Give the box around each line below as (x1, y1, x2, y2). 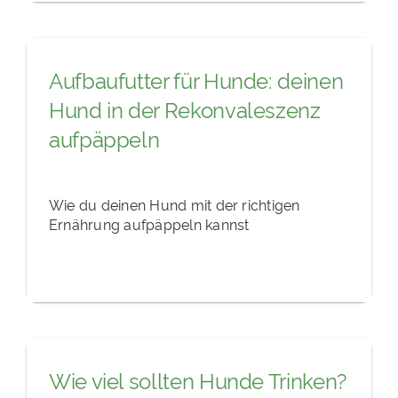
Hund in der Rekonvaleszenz (48, 94, 321, 124)
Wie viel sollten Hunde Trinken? (48, 365, 346, 395)
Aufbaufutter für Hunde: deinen (48, 65, 344, 95)
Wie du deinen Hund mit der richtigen (48, 194, 300, 214)
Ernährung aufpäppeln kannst (48, 213, 250, 234)
